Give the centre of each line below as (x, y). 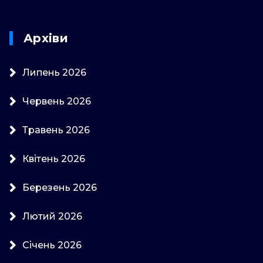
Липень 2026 (54, 72)
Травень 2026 (56, 130)
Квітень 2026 (54, 159)
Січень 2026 (52, 245)
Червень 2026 (57, 101)
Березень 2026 (60, 187)
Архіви (46, 38)
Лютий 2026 (52, 216)
